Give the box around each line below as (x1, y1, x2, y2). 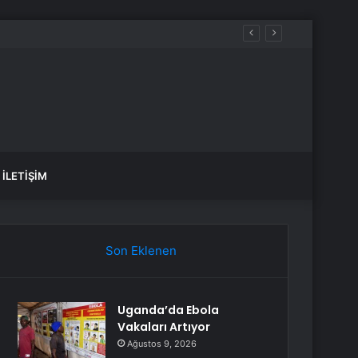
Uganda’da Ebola (117, 302, 220, 318)
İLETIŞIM (2, 169, 47, 182)
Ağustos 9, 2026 (127, 338, 197, 349)
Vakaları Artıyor (117, 319, 211, 335)
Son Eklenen (105, 243, 177, 258)
